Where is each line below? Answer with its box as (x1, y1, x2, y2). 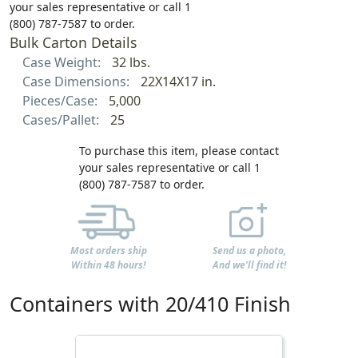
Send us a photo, (213, 244, 287, 258)
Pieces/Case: (22, 91, 101, 109)
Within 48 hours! (71, 257, 146, 272)
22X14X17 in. (140, 72, 216, 90)
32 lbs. (111, 53, 150, 71)
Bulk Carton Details (10, 32, 137, 52)
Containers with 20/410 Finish (10, 290, 291, 318)
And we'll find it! (213, 258, 287, 272)
